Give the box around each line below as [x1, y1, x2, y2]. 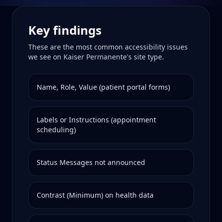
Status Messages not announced [37, 158, 145, 167]
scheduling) [37, 125, 76, 134]
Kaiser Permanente [63, 52, 127, 61]
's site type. [127, 52, 164, 61]
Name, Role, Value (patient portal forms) [37, 82, 170, 92]
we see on [28, 52, 63, 61]
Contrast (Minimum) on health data [37, 190, 154, 200]
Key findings [28, 22, 102, 38]
